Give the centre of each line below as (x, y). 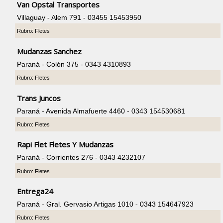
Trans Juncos (39, 98)
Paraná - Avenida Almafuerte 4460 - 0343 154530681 (101, 111)
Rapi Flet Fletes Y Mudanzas (65, 145)
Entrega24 (35, 191)
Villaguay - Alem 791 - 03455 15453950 (79, 17)
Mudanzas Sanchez (50, 51)
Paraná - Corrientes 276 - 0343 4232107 (81, 158)
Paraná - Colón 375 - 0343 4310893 (74, 64)
